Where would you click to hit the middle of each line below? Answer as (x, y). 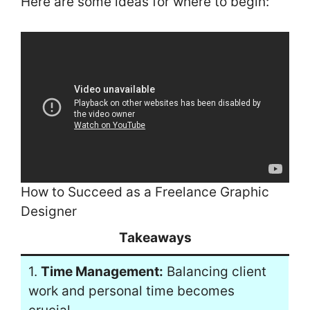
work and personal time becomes (131, 291)
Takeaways (155, 237)
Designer (49, 211)
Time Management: (102, 271)
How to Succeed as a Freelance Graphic (145, 192)
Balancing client (215, 271)
